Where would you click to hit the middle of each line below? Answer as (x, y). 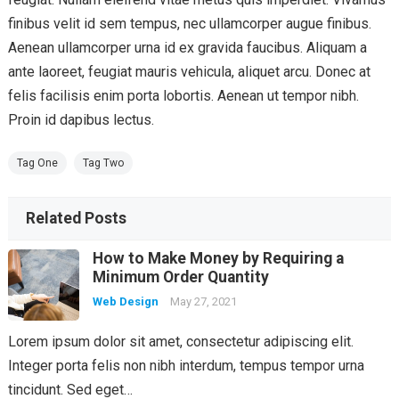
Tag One (37, 163)
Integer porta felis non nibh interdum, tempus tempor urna (186, 365)
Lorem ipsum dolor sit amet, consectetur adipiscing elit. (180, 341)
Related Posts (76, 218)
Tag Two (103, 163)
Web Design (125, 301)
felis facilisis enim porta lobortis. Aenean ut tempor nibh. (183, 95)
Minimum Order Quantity (180, 277)
